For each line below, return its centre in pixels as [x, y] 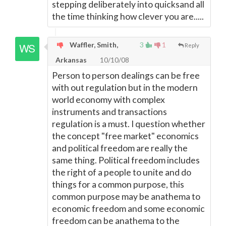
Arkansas [71, 60]
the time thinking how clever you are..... [128, 16]
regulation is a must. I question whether [129, 124]
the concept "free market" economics [125, 136]
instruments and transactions [109, 112]
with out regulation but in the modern [125, 88]
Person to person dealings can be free [126, 75]
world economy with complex [108, 100]
